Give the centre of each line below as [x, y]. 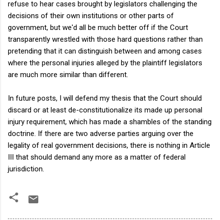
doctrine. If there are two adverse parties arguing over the [101, 133]
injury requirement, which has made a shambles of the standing [110, 122]
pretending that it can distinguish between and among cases [105, 51]
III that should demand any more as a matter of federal [97, 157]
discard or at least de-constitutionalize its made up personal [105, 110]
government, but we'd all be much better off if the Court [98, 27]
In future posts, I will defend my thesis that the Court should [105, 98]
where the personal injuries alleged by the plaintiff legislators [105, 63]
